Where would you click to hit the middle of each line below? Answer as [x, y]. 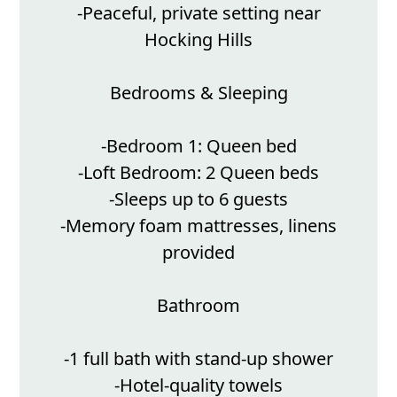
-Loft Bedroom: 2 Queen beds [198, 172]
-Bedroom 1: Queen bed [198, 146]
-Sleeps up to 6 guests [198, 199]
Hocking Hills [198, 39]
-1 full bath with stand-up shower [198, 358]
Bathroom [198, 305]
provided [198, 252]
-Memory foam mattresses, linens [198, 226]
